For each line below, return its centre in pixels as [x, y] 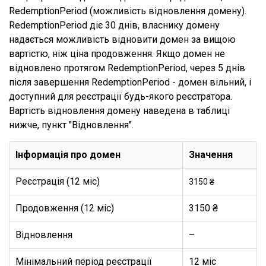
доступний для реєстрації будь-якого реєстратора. [121, 96]
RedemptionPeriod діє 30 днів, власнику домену [114, 25]
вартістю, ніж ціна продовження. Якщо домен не [117, 54]
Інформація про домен [68, 155]
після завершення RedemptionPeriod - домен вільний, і [130, 82]
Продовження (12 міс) [65, 208]
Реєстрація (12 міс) [58, 181]
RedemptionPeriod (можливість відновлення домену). [128, 11]
